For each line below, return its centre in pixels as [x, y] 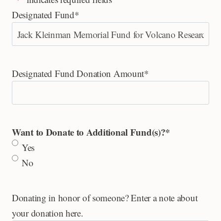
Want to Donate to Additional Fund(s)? [89, 132]
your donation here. [48, 213]
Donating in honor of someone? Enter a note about [105, 198]
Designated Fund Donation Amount [78, 74]
